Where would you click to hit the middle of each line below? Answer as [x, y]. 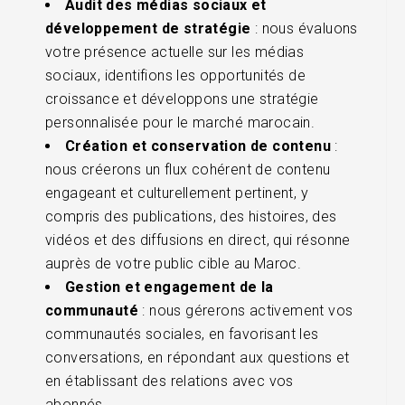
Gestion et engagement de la [170, 287]
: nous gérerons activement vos [246, 310]
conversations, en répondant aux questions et [198, 357]
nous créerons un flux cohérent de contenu [188, 169]
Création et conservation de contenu [198, 146]
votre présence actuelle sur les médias [175, 52]
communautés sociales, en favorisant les [182, 334]
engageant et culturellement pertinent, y [177, 193]
